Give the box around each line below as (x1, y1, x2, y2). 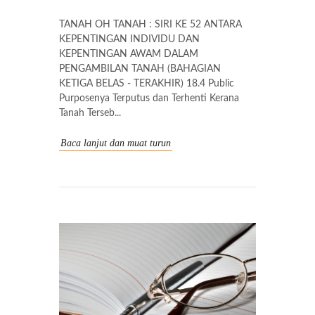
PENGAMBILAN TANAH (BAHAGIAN (59, 64, 221, 75)
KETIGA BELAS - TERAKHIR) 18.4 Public (59, 79, 234, 89)
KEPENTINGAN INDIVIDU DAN (59, 34, 200, 45)
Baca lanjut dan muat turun (60, 138, 171, 149)
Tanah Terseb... (59, 108, 121, 119)
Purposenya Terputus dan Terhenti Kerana (59, 94, 239, 104)
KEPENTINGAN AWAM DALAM (59, 49, 198, 60)
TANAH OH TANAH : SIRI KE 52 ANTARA (59, 20, 242, 30)
